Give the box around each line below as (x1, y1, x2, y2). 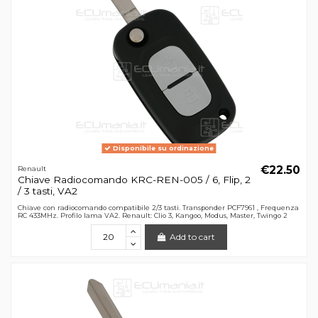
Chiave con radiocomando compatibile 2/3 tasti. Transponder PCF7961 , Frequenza (17, 203, 299, 212)
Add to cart (170, 231, 216, 243)
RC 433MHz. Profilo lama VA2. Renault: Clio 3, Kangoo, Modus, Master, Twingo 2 (17, 211, 287, 219)
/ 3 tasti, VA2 (17, 185, 77, 197)
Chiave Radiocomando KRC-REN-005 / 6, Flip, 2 (17, 174, 251, 186)
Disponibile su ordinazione (111, 144, 214, 153)
